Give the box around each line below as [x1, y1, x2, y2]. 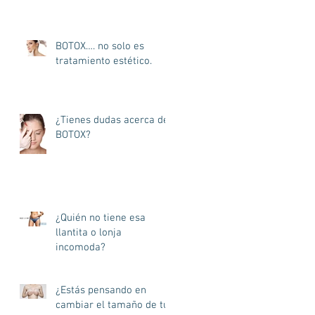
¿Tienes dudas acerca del [56, 114, 172, 127]
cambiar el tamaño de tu [56, 299, 169, 311]
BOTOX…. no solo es [56, 40, 144, 53]
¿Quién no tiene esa [56, 212, 146, 224]
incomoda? [56, 241, 105, 254]
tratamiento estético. [56, 55, 152, 67]
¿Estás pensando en [56, 284, 146, 297]
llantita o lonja [56, 226, 122, 239]
